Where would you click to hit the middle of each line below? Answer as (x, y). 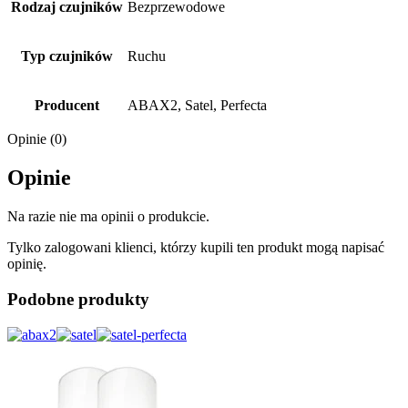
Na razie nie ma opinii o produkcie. (108, 217)
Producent (67, 106)
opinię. (27, 264)
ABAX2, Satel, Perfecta (197, 106)
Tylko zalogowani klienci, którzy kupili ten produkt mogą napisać (196, 248)
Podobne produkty (78, 299)
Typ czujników (67, 56)
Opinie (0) (37, 139)
